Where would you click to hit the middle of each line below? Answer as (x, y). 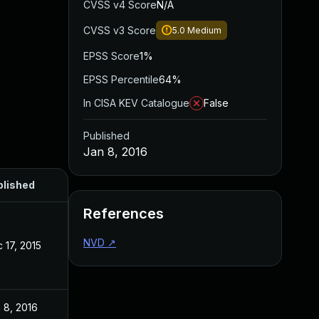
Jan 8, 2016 (115, 152)
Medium (204, 30)
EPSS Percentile (121, 79)
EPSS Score (111, 56)
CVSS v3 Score (120, 30)
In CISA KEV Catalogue (136, 103)
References (124, 214)
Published (106, 136)
